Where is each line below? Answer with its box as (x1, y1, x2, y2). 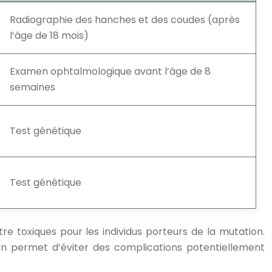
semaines (10, 80, 55, 94)
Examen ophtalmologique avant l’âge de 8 (10, 64, 211, 78)
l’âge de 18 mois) (10, 29, 89, 42)
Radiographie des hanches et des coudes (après (10, 13, 240, 27)
